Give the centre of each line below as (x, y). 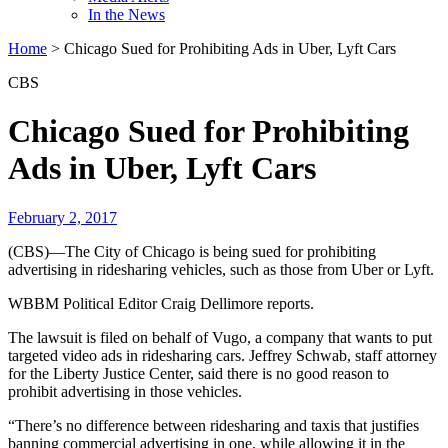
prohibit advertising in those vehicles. (125, 391)
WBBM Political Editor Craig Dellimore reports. (161, 303)
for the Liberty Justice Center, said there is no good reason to (198, 373)
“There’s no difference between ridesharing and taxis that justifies (213, 425)
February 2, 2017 (62, 217)
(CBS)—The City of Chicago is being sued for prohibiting (192, 251)
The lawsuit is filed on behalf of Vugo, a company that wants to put (220, 337)
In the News (126, 14)
